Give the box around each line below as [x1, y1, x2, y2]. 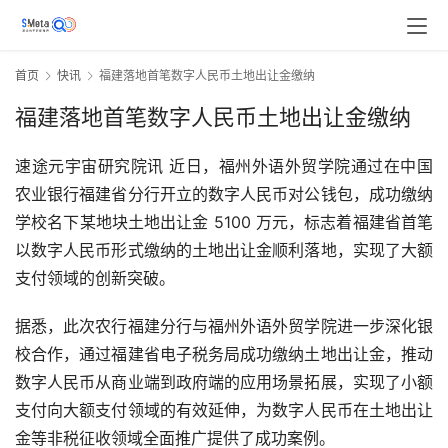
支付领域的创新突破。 [15, 268, 175, 289]
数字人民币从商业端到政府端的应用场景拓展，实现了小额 [15, 372, 433, 393]
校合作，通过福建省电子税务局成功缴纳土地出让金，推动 [15, 344, 433, 365]
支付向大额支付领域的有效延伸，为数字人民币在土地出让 [15, 400, 433, 421]
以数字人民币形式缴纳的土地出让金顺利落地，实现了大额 [15, 240, 433, 261]
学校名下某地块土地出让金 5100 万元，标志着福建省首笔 [15, 212, 433, 233]
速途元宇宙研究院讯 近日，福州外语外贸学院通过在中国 [15, 156, 433, 177]
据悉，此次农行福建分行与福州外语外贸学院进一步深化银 [15, 316, 433, 337]
